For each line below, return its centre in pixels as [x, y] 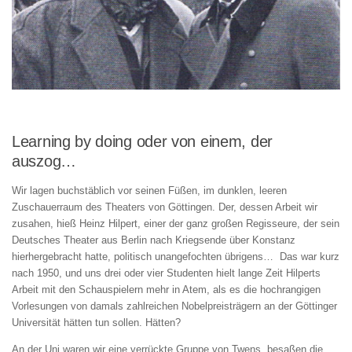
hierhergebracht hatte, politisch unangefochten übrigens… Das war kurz [176, 257]
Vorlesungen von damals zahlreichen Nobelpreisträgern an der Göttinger [174, 306]
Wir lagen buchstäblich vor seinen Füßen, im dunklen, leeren [149, 191]
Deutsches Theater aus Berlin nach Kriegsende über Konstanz [154, 240]
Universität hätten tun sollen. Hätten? [96, 323]
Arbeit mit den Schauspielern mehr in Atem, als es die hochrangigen [166, 290]
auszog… [44, 161]
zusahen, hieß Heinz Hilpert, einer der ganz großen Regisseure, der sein [176, 224]
